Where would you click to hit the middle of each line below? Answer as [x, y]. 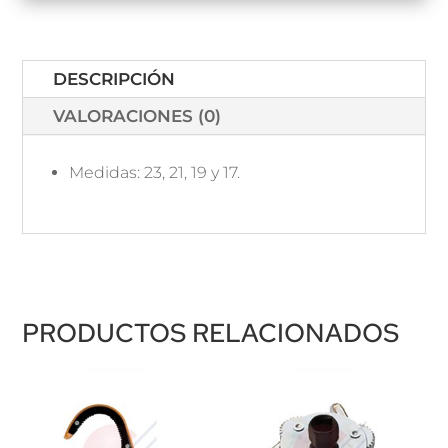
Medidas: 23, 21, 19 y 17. [155, 173]
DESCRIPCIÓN [114, 79]
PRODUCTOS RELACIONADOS [211, 333]
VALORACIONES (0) [137, 116]
